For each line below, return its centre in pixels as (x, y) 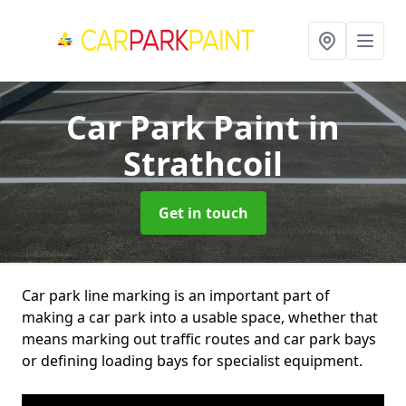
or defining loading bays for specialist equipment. (192, 361)
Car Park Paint (187, 127)
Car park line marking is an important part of (176, 295)
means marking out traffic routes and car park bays (199, 339)
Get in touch (203, 213)
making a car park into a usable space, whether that (200, 317)
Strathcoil (203, 164)
